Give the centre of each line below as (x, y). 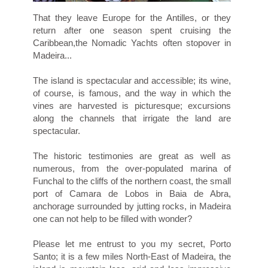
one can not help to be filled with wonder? (112, 219)
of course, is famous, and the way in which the (132, 93)
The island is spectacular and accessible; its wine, (132, 81)
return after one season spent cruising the (132, 31)
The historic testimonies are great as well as (132, 156)
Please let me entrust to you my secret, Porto (132, 244)
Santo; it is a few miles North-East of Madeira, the (132, 257)
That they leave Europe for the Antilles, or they (132, 18)
